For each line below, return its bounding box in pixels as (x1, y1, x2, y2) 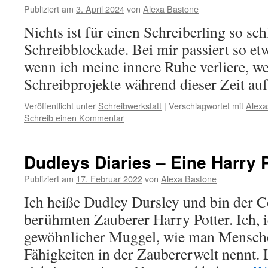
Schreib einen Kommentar (24, 111, 124, 124)
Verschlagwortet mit (169, 99, 243, 112)
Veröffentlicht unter (24, 99, 96, 112)
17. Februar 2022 (76, 172, 142, 185)
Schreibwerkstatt (98, 99, 162, 112)
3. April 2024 (76, 2, 124, 15)
